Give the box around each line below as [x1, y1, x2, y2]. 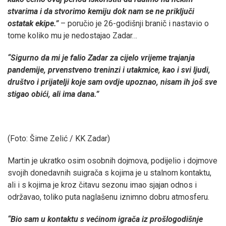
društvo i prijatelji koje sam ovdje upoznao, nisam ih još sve [8, 77, 217, 87]
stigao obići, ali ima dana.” [8, 89, 101, 99]
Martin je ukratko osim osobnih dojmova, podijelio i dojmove [8, 155, 217, 165]
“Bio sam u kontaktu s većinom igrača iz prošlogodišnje [8, 214, 203, 224]
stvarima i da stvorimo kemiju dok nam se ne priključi [8, 6, 194, 16]
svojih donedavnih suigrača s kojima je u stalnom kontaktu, [8, 167, 211, 178]
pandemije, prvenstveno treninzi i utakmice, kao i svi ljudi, [8, 65, 210, 75]
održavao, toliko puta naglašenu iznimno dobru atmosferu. [8, 192, 209, 202]
